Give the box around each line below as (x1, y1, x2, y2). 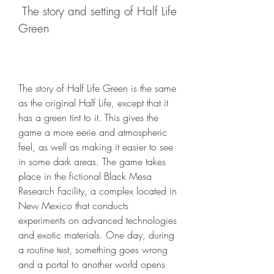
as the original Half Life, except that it (18, 96, 168, 109)
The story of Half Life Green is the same (18, 81, 176, 95)
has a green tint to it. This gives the (18, 111, 158, 124)
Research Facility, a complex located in (18, 184, 177, 198)
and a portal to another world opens (18, 257, 165, 271)
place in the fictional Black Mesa (18, 169, 152, 183)
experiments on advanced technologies (18, 213, 177, 227)
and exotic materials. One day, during (18, 228, 174, 242)
